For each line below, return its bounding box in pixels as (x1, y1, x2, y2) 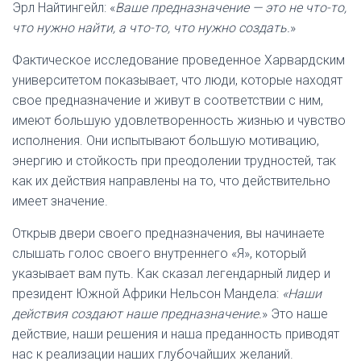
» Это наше (262, 306, 328, 322)
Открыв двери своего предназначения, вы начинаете (12, 226, 325, 241)
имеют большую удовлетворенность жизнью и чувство (12, 113, 346, 128)
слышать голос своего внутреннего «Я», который (12, 246, 306, 261)
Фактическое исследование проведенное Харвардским (12, 52, 345, 68)
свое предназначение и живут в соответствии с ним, (12, 93, 323, 108)
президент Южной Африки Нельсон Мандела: (12, 286, 282, 301)
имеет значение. (12, 193, 108, 209)
